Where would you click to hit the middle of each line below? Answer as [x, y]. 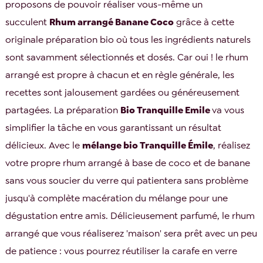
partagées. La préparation [63, 110]
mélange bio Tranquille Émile [148, 146]
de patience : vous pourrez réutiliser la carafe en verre [122, 251]
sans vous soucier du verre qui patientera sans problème [127, 181]
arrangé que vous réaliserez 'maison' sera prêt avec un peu [131, 234]
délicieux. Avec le [44, 146]
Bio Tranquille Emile [166, 110]
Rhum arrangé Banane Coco [112, 22]
